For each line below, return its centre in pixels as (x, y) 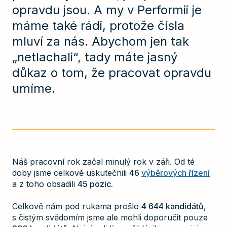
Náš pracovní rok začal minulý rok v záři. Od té (103, 161)
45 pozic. (95, 184)
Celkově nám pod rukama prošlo (77, 206)
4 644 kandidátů (173, 206)
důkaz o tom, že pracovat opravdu (112, 73)
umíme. (34, 89)
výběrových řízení (176, 173)
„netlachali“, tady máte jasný (95, 57)
